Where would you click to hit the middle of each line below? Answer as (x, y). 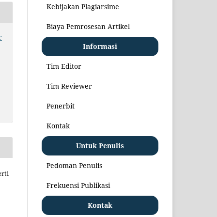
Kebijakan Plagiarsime (83, 6)
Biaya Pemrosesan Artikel (88, 26)
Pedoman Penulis (74, 165)
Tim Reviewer (69, 86)
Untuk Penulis (100, 145)
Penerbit (61, 106)
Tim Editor (64, 66)
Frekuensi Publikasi (78, 185)
